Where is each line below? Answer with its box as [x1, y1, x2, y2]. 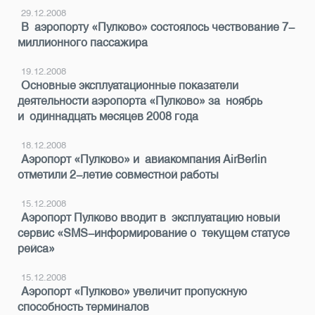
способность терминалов [18, 300, 149, 314]
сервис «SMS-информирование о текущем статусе [18, 226, 290, 240]
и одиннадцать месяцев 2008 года [18, 110, 198, 123]
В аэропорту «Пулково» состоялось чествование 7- [21, 20, 295, 34]
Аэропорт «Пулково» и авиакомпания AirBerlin [21, 153, 266, 166]
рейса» [18, 242, 55, 255]
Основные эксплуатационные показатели [21, 79, 238, 92]
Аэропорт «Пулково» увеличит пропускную [21, 285, 247, 298]
